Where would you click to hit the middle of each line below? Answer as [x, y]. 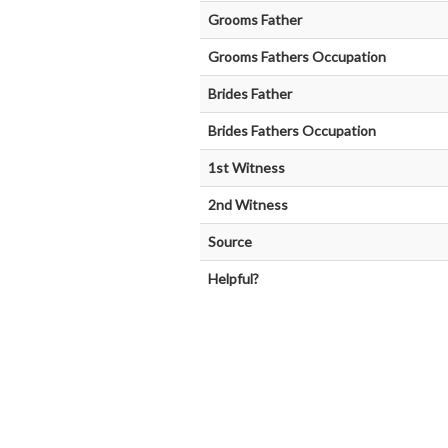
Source [229, 241]
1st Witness [246, 167]
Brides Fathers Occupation [291, 130]
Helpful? [233, 278]
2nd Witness [247, 204]
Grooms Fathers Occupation [296, 56]
